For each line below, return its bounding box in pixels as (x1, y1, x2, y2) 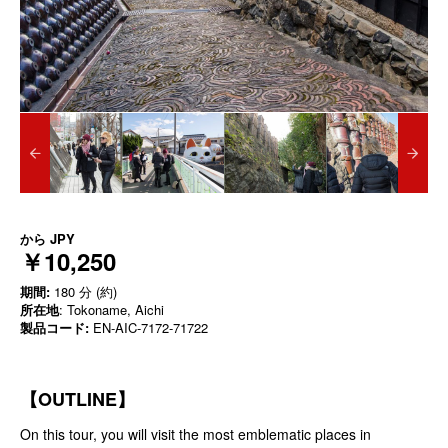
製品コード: (20, 318, 89, 338)
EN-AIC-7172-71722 (89, 318, 208, 338)
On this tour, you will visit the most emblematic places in (20, 424, 371, 445)
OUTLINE (38, 386, 117, 413)
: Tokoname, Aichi (59, 300, 164, 320)
